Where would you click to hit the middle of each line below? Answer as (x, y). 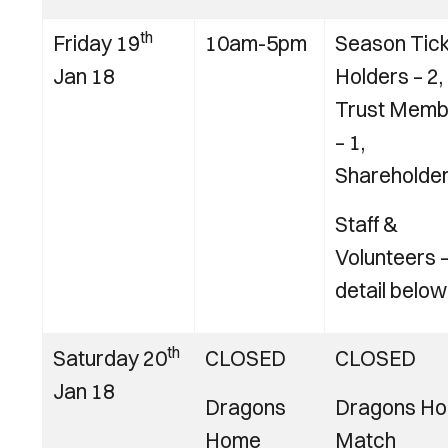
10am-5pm (256, 43)
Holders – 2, (389, 76)
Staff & (366, 224)
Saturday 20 (110, 358)
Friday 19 (96, 43)
